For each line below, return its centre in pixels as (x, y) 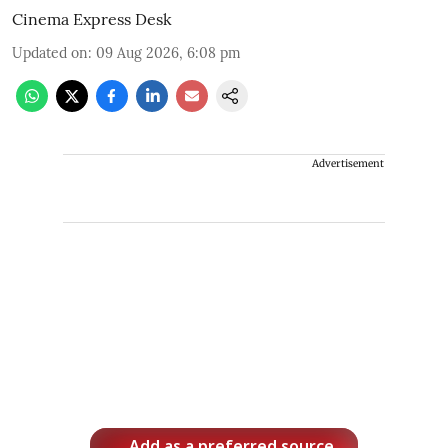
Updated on (50, 53)
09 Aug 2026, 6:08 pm (168, 53)
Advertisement (348, 164)
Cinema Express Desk (92, 19)
